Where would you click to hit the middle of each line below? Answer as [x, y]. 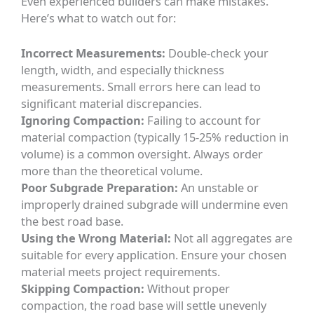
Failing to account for [203, 120]
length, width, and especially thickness [123, 69]
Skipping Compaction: [83, 288]
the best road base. [73, 221]
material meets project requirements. [121, 271]
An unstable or [219, 187]
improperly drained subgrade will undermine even [155, 204]
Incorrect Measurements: [94, 53]
